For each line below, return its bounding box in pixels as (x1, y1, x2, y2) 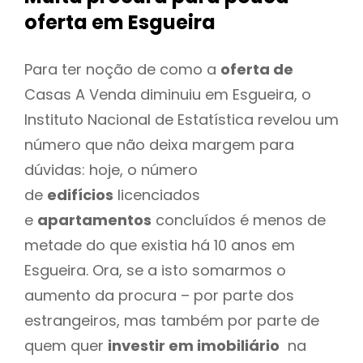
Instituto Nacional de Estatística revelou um (24, 109, 339, 130)
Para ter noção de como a (24, 58, 220, 79)
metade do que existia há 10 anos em (24, 234, 295, 255)
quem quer (24, 335, 108, 356)
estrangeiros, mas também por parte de (24, 310, 319, 331)
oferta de (220, 58, 293, 79)
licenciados (113, 184, 200, 205)
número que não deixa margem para (24, 134, 294, 155)
